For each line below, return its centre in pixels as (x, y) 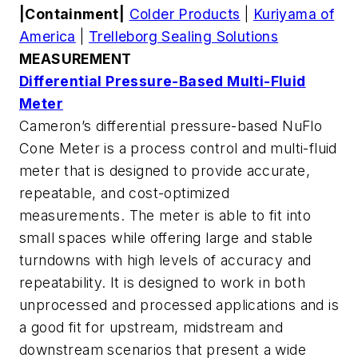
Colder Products (185, 14)
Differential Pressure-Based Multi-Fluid (163, 81)
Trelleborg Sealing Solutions (184, 36)
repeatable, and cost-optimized (124, 193)
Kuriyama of (294, 14)
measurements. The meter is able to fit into (165, 215)
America (48, 36)
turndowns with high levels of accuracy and (165, 260)
